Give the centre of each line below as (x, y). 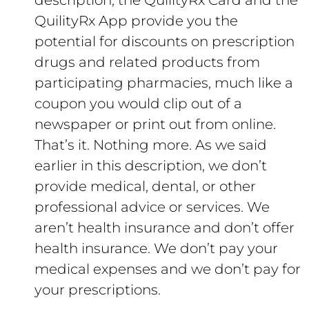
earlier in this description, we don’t (151, 166)
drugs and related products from (147, 62)
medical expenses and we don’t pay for (168, 269)
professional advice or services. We (152, 207)
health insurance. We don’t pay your (156, 248)
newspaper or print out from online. (155, 124)
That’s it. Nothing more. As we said (151, 145)
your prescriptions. (98, 290)
